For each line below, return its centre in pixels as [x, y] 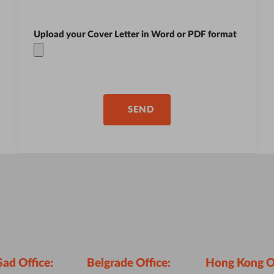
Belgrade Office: [129, 263]
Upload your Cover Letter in [92, 34]
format [221, 34]
